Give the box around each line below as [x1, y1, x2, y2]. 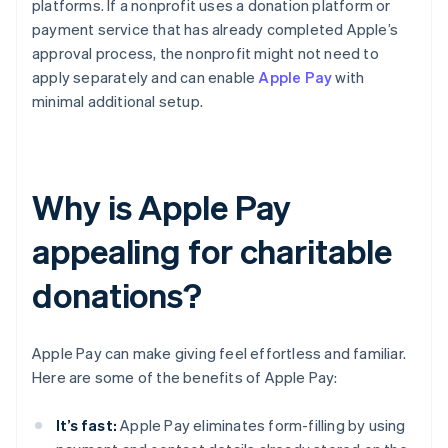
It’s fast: [56, 415, 117, 436]
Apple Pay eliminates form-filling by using [117, 415, 406, 436]
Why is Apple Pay [32, 185, 292, 229]
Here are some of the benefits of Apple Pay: [32, 367, 338, 388]
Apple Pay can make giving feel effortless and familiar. [32, 343, 407, 364]
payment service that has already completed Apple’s [32, 19, 399, 40]
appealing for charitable [32, 229, 392, 273]
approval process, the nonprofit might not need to [32, 43, 379, 64]
